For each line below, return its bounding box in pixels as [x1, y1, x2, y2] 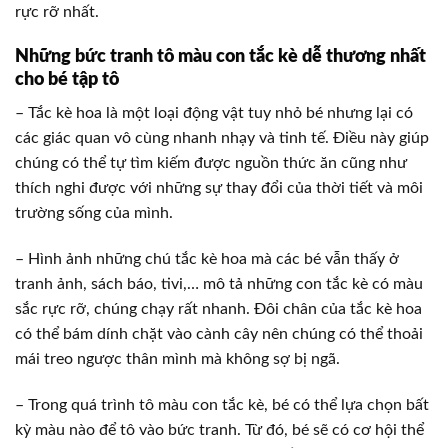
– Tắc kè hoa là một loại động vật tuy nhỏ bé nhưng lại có [15, 105, 413, 122]
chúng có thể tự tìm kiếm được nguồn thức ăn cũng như [15, 155, 407, 172]
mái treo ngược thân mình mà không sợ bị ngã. [15, 351, 344, 368]
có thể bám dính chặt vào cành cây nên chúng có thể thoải [15, 326, 423, 343]
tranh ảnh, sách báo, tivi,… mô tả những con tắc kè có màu [15, 276, 423, 293]
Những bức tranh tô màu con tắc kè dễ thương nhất [15, 48, 426, 67]
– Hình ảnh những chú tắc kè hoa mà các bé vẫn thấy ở [15, 251, 399, 268]
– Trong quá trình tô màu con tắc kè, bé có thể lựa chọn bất [15, 396, 429, 413]
